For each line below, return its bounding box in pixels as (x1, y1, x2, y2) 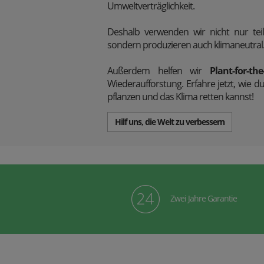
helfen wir (157, 64, 210, 77)
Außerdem (107, 64, 158, 77)
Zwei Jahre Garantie (170, 193, 237, 204)
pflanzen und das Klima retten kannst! (107, 90, 253, 103)
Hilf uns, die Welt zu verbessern (115, 116, 225, 127)
